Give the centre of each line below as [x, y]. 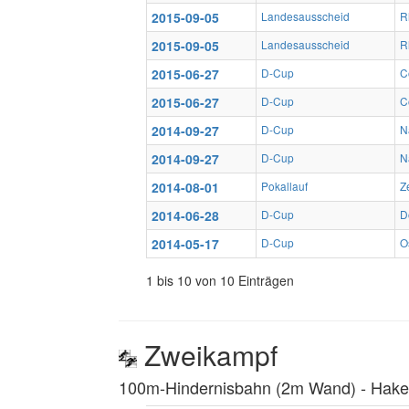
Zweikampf [207, 355]
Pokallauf [284, 186]
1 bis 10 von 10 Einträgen [220, 280]
